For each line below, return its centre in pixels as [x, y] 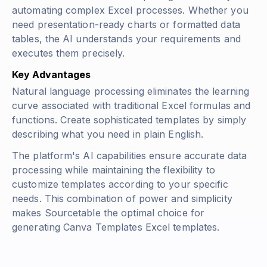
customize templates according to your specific [120, 184]
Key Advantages [51, 75]
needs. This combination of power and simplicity [122, 199]
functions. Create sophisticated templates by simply [129, 120]
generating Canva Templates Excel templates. [116, 227]
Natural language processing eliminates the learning [131, 91]
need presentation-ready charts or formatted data [126, 25]
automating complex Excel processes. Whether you [130, 10]
